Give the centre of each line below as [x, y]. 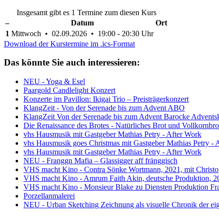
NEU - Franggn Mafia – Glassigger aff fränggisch [100, 161]
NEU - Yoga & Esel [54, 82]
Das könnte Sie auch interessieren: [72, 63]
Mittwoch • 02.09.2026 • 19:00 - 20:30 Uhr [82, 33]
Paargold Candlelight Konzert [69, 90]
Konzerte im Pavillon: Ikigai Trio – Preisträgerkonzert [106, 99]
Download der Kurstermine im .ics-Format [69, 44]
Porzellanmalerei [49, 196]
